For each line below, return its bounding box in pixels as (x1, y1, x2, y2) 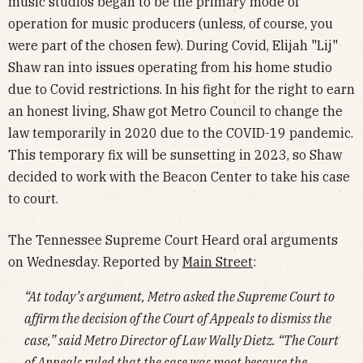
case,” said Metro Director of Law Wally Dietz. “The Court (24, 331, 339, 348)
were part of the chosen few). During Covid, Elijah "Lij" (8, 36, 338, 53)
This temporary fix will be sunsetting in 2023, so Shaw (8, 146, 342, 163)
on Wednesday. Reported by (8, 253, 182, 270)
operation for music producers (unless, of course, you (8, 15, 333, 32)
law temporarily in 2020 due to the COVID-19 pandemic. (8, 124, 353, 141)
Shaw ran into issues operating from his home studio (8, 58, 332, 75)
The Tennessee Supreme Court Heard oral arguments (8, 231, 338, 248)
